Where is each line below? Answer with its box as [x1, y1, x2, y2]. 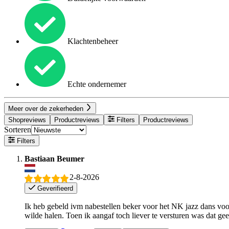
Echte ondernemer [65, 80, 126, 89]
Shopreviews [8, 116, 46, 124]
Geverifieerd [35, 184, 74, 192]
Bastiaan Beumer [25, 154, 84, 164]
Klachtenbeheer [65, 37, 118, 46]
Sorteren [4, 125, 31, 134]
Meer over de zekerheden [8, 104, 85, 112]
